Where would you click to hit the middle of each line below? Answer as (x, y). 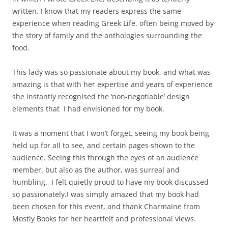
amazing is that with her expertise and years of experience (112, 84)
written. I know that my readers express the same (97, 11)
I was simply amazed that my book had (133, 194)
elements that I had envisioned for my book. (88, 109)
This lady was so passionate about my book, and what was (111, 72)
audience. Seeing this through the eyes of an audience (105, 158)
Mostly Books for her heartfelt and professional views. (104, 219)
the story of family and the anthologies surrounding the (107, 35)
